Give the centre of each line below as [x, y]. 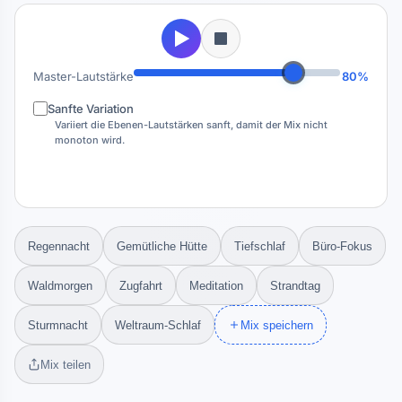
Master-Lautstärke [83, 76]
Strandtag [295, 285]
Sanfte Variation [91, 109]
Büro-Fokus [342, 246]
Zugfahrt [141, 285]
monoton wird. [90, 140]
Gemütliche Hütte [162, 246]
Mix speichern [277, 325]
